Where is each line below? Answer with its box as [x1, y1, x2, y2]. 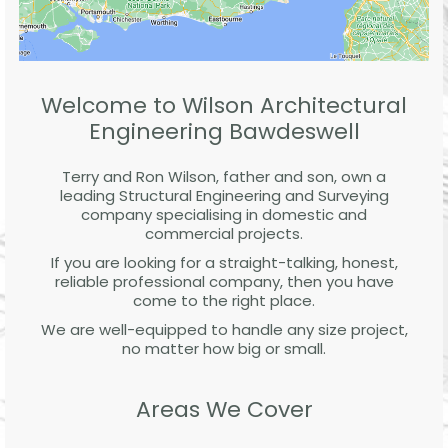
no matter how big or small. [122, 337, 326, 359]
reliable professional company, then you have [54, 270, 394, 292]
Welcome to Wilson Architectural [41, 89, 407, 121]
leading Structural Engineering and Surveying [59, 184, 389, 206]
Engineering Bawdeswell [88, 115, 360, 147]
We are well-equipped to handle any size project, [40, 318, 408, 340]
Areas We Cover [135, 393, 313, 425]
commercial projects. [145, 222, 303, 244]
